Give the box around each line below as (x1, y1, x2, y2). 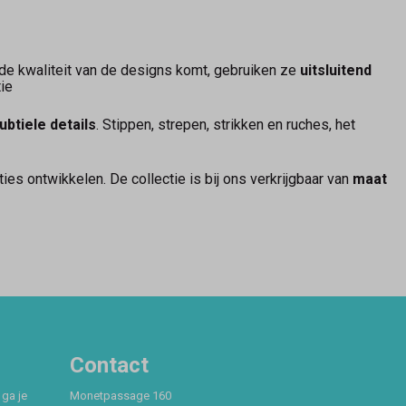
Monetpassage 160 (70, 389, 171, 403)
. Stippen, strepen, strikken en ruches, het (96, 115, 355, 133)
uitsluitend (300, 61, 372, 79)
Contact (70, 353, 149, 379)
